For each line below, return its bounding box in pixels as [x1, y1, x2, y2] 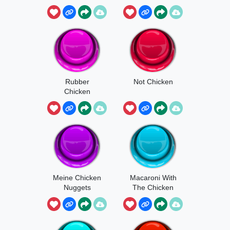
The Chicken [132, 183, 174, 191]
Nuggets [63, 183, 91, 191]
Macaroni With [129, 173, 177, 182]
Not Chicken [133, 77, 173, 86]
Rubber [65, 77, 89, 86]
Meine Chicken [53, 173, 101, 182]
